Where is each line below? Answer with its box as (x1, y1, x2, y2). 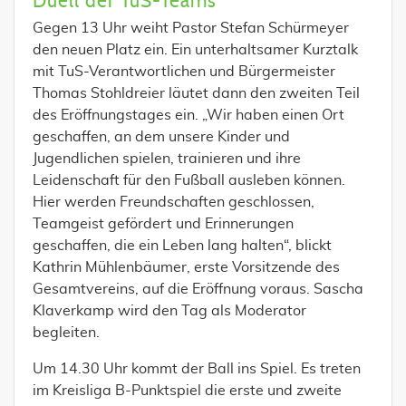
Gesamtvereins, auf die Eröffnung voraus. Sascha (33, 281, 363, 296)
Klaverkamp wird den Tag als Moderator (33, 303, 306, 318)
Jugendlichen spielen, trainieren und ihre (33, 150, 301, 166)
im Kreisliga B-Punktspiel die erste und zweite (33, 382, 342, 398)
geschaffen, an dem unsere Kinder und (33, 129, 290, 144)
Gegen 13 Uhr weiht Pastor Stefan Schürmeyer (33, 20, 349, 35)
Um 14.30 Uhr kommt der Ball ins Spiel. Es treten (33, 361, 361, 376)
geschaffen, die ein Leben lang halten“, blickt (33, 237, 332, 253)
